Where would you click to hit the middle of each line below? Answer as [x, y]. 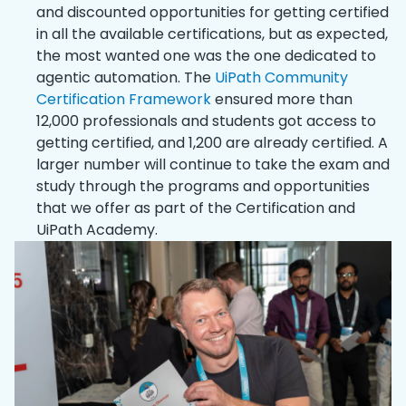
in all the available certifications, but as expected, [212, 34]
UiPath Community [280, 78]
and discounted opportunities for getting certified [213, 13]
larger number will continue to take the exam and [213, 165]
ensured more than [284, 100]
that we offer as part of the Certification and [196, 208]
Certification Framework [126, 100]
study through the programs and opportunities [203, 187]
